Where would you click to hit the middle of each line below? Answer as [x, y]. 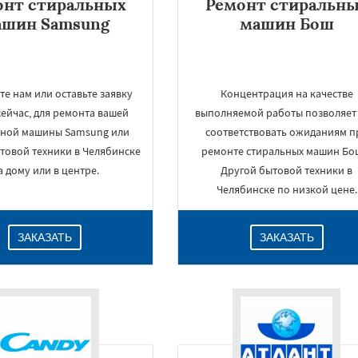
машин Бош [286, 24]
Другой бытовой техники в [287, 170]
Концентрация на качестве [286, 93]
